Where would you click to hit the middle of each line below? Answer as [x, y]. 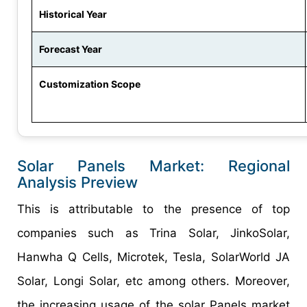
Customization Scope [90, 84]
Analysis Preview [77, 183]
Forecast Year [71, 49]
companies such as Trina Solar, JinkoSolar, [153, 233]
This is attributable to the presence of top [153, 209]
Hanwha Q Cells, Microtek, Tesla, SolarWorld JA [153, 257]
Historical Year [73, 14]
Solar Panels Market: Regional [153, 166]
